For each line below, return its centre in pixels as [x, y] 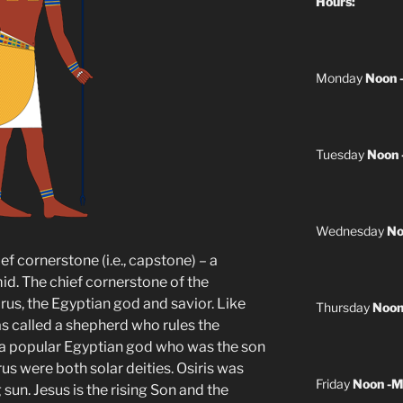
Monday [340, 77]
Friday [334, 383]
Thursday [344, 307]
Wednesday [351, 230]
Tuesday [341, 154]
